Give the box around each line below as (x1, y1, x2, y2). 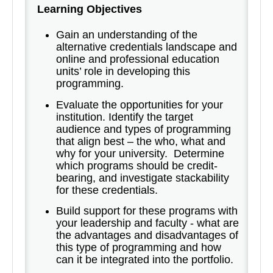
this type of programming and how (56, 241, 221, 254)
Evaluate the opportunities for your (56, 98, 223, 111)
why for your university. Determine (56, 147, 224, 160)
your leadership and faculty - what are (56, 217, 239, 230)
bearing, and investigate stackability (56, 171, 229, 184)
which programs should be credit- (56, 159, 218, 172)
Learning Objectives (37, 3, 142, 16)
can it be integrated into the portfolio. (56, 253, 233, 266)
